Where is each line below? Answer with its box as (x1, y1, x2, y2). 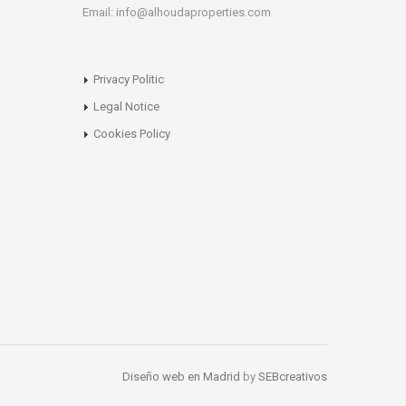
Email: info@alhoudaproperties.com (82, 5, 271, 20)
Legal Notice (93, 100, 159, 114)
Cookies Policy (93, 127, 170, 141)
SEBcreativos (258, 370, 327, 384)
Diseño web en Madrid (122, 370, 240, 384)
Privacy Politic (93, 72, 164, 87)
